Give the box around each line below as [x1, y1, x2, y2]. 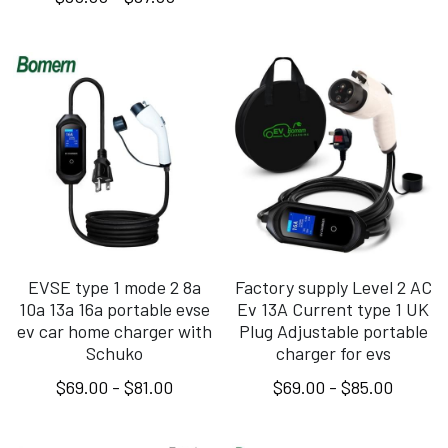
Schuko [86, 341, 143, 364]
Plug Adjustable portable [238, 319, 428, 342]
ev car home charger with [17, 319, 212, 342]
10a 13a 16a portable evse [19, 297, 210, 320]
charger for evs [275, 341, 391, 364]
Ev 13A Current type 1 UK [237, 297, 430, 320]
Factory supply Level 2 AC [234, 275, 432, 298]
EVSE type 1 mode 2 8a [28, 275, 201, 298]
